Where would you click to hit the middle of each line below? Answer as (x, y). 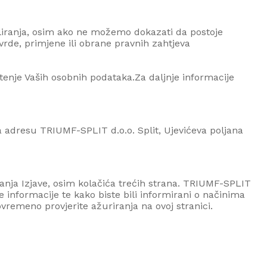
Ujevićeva (185, 130)
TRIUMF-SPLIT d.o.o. (87, 130)
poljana (225, 130)
